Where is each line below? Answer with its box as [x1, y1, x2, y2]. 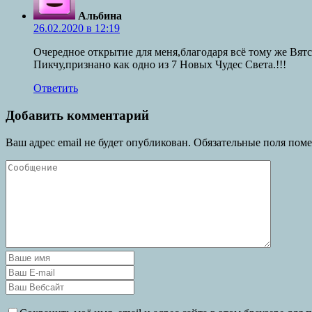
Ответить [33, 82, 78, 95]
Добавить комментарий [6, 107, 149, 123]
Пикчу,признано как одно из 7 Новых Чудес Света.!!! [33, 58, 286, 71]
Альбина [78, 10, 122, 22]
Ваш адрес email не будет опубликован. [6, 136, 191, 148]
